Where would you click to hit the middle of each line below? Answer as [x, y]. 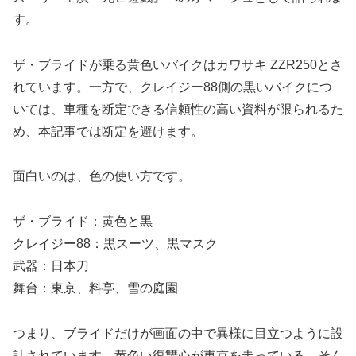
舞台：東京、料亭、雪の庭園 [95, 288]
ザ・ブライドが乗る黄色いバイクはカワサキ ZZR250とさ [178, 64]
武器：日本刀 [51, 266]
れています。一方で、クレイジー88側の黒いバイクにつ [172, 87]
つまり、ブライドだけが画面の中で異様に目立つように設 [178, 333]
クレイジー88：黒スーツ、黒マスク [115, 244]
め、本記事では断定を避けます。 [108, 131]
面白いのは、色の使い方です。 [102, 176]
